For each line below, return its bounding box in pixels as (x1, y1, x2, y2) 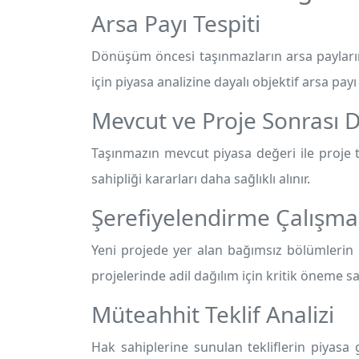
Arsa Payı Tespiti (91, 8, 260, 38)
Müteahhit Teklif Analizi (91, 299, 334, 329)
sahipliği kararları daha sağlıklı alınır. (91, 170, 310, 188)
